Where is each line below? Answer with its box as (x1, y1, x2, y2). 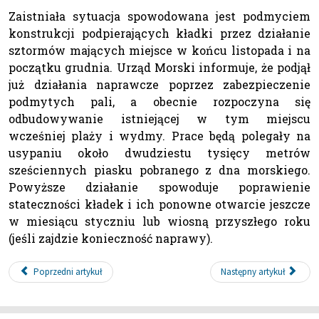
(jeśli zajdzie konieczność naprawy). (9, 231, 213, 246)
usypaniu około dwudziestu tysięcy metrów (9, 145, 310, 161)
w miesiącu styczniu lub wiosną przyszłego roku (9, 214, 310, 229)
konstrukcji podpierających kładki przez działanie (9, 26, 310, 41)
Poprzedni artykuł (33, 266, 103, 278)
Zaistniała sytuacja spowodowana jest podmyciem (9, 9, 310, 24)
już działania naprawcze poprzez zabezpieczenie (9, 77, 310, 93)
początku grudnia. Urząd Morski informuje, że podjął (9, 60, 310, 75)
